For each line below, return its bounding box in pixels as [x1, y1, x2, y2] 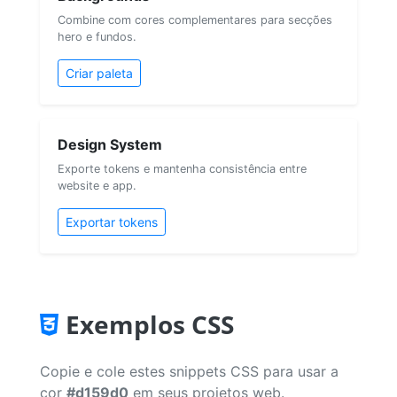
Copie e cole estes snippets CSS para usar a [40, 362, 339, 380]
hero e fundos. [58, 29, 136, 43]
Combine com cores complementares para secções [58, 12, 332, 27]
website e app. [58, 178, 136, 192]
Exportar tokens [66, 214, 158, 230]
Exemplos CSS [66, 307, 234, 341]
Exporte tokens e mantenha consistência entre [58, 161, 307, 175]
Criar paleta [66, 65, 133, 81]
